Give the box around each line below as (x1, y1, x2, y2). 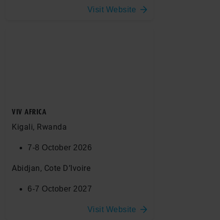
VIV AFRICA (12, 107, 46, 116)
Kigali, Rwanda (12, 122, 67, 132)
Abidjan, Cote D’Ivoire (12, 163, 90, 173)
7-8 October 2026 (27, 143, 92, 152)
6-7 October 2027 (27, 184, 92, 193)
